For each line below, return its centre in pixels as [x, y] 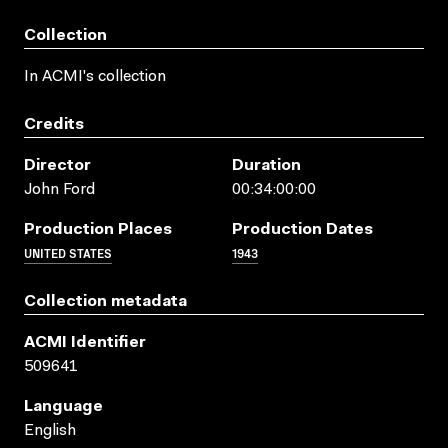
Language [63, 406]
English [50, 430]
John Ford [59, 189]
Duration [266, 165]
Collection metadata [105, 301]
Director [57, 165]
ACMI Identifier [85, 342]
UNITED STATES [68, 252]
